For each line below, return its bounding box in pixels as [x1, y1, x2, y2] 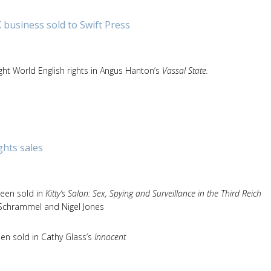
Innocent [94, 230, 126, 243]
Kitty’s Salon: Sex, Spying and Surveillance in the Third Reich [45, 188, 261, 199]
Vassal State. [162, 65, 208, 76]
